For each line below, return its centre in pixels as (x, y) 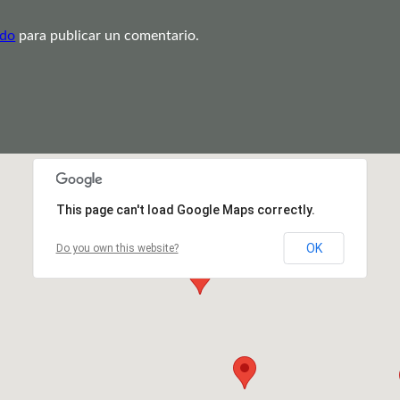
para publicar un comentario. (108, 36)
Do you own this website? (117, 249)
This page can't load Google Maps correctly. (185, 210)
